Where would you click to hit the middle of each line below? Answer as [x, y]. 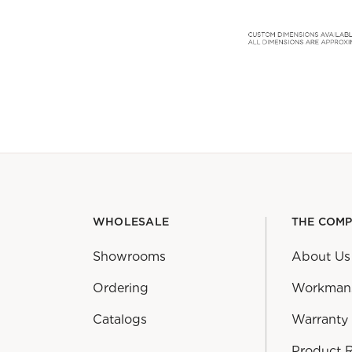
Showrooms [129, 257]
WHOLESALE [131, 223]
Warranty [319, 320]
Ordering [120, 288]
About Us [321, 257]
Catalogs [119, 320]
